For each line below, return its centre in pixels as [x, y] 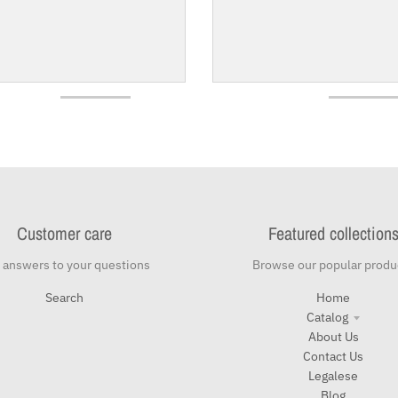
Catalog [327, 317]
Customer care [65, 234]
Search [65, 297]
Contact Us [334, 356]
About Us [333, 336]
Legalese [334, 375]
